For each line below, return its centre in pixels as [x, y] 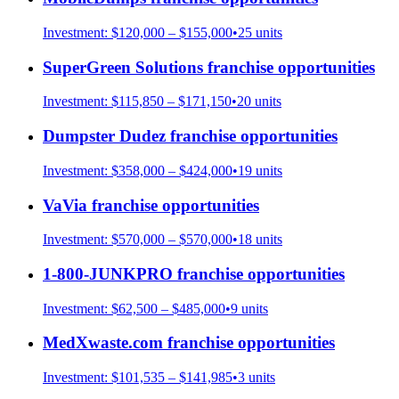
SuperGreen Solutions [123, 67]
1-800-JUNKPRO [108, 273]
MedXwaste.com [103, 343]
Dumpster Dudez [104, 136]
